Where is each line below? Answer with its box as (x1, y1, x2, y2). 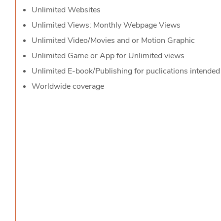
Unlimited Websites (32, 4, 101, 15)
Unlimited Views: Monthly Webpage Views (32, 20, 181, 31)
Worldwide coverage (32, 81, 104, 92)
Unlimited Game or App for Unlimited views (32, 50, 184, 61)
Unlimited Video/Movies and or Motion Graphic (32, 35, 195, 46)
